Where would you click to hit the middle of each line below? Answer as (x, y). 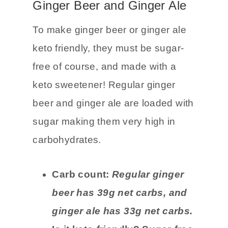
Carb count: (82, 209)
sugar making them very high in (104, 156)
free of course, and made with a (105, 101)
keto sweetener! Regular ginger (104, 119)
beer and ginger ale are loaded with (113, 137)
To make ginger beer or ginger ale (110, 64)
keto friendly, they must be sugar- (108, 82)
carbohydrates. (67, 174)
